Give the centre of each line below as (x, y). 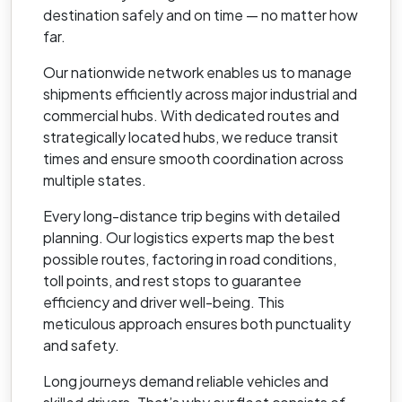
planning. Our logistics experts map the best (189, 237)
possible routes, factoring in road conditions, (190, 258)
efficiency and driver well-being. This (164, 301)
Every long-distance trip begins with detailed (192, 215)
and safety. (81, 345)
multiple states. (95, 179)
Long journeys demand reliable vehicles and (186, 380)
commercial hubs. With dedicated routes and (191, 115)
